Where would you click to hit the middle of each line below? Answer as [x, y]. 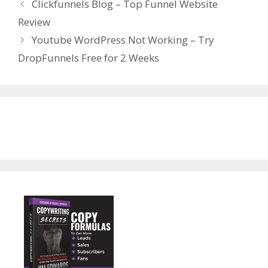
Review [34, 22]
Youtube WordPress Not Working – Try [123, 40]
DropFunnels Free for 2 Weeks [89, 58]
